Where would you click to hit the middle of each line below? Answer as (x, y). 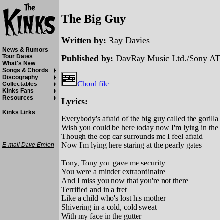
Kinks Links (19, 112)
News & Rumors (25, 50)
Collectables (20, 84)
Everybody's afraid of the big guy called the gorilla (140, 118)
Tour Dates (18, 56)
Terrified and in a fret (94, 189)
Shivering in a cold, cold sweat (109, 207)
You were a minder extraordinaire (113, 171)
